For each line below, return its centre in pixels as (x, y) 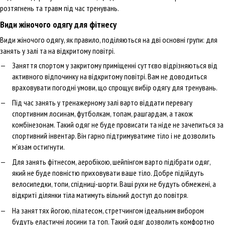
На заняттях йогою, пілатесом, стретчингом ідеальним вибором (108, 210)
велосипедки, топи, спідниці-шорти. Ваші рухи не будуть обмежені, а (114, 184)
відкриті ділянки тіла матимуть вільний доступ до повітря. (100, 195)
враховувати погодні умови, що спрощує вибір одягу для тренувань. (115, 87)
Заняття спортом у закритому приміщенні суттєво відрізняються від (115, 65)
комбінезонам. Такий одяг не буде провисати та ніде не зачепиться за (118, 124)
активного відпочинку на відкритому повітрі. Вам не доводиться (109, 76)
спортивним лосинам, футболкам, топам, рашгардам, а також (102, 113)
